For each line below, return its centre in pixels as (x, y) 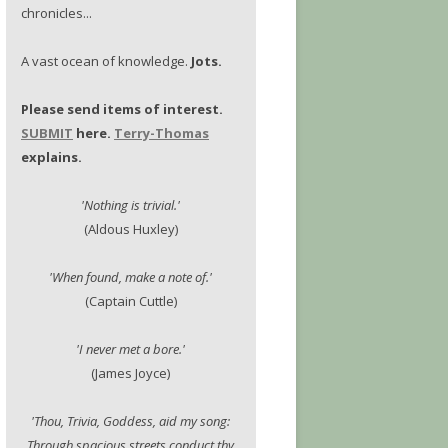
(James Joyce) (131, 373)
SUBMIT (47, 133)
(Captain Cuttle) (130, 301)
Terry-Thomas (161, 133)
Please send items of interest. (122, 109)
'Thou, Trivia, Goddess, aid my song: (131, 421)
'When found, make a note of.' (131, 277)
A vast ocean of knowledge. (106, 61)
